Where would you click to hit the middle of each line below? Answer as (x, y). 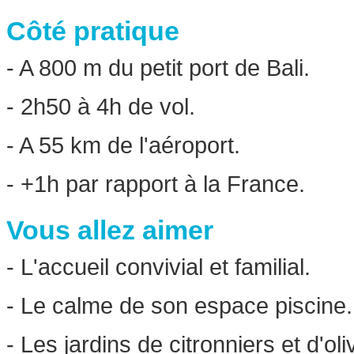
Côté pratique (93, 31)
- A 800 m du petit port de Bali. (158, 68)
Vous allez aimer (110, 230)
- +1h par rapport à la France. (156, 184)
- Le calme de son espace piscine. (179, 306)
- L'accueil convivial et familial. (158, 267)
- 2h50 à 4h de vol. (101, 107)
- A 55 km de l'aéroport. (123, 145)
